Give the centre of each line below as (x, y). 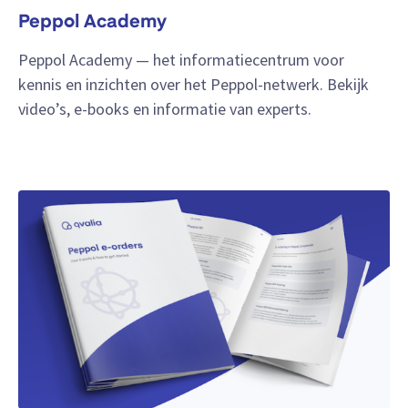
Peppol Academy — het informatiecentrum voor (181, 60)
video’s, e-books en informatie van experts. (165, 109)
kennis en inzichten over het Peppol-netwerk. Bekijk (194, 85)
